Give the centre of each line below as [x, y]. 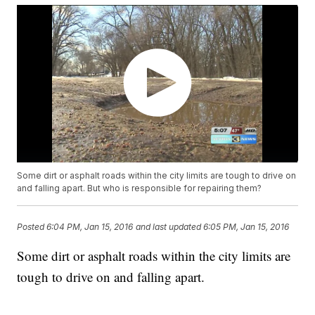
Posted [32, 226]
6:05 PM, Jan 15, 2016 [246, 226]
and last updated [169, 226]
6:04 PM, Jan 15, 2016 [90, 226]
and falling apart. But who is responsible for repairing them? [140, 188]
